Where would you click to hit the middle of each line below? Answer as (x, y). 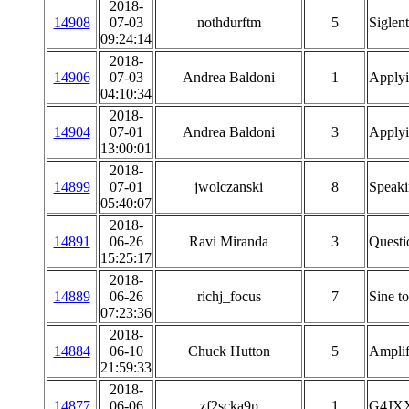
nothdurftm (229, 22)
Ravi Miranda (229, 241)
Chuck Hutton (229, 351)
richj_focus (229, 296)
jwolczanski (229, 187)
